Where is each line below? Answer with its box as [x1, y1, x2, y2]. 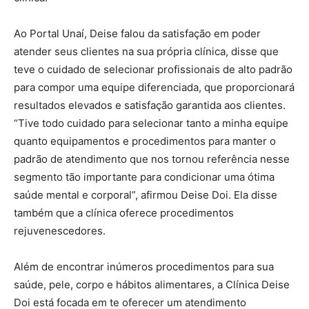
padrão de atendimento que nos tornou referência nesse [14, 152, 290, 166]
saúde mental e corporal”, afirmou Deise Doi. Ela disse [14, 188, 277, 201]
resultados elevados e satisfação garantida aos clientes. [14, 99, 286, 112]
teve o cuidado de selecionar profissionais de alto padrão [14, 63, 292, 76]
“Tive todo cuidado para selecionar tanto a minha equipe [14, 117, 288, 130]
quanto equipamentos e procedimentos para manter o [14, 134, 276, 148]
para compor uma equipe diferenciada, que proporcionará [14, 81, 295, 94]
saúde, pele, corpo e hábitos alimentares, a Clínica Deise [14, 278, 290, 291]
